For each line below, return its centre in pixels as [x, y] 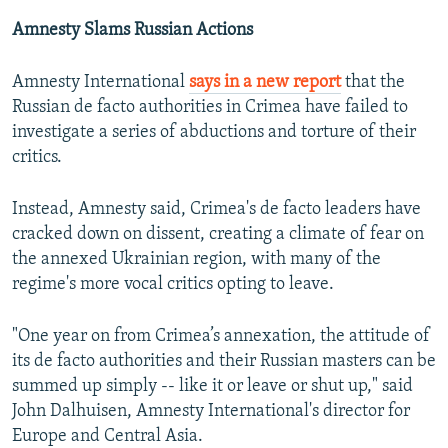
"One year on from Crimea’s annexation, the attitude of [221, 337]
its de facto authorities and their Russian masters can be [224, 362]
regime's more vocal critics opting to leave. [173, 285]
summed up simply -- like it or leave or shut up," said [212, 387]
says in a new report [265, 83]
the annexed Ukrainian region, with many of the [196, 260]
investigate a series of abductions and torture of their [214, 133]
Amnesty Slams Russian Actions [132, 31]
